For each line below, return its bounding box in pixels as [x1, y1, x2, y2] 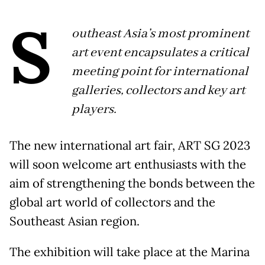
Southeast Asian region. [9, 214, 143, 230]
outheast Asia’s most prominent [72, 25, 249, 43]
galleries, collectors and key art [72, 82, 245, 99]
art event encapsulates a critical [72, 44, 249, 62]
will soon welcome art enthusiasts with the [9, 157, 246, 173]
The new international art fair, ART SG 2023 [9, 138, 250, 154]
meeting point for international [72, 63, 248, 80]
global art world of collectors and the [9, 195, 215, 211]
